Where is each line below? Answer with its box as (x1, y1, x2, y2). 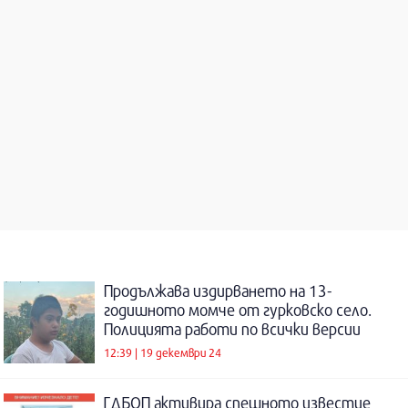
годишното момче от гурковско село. (104, 301, 372, 321)
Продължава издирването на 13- (104, 281, 331, 301)
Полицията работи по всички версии (104, 320, 361, 340)
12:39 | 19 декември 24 (104, 344, 221, 360)
